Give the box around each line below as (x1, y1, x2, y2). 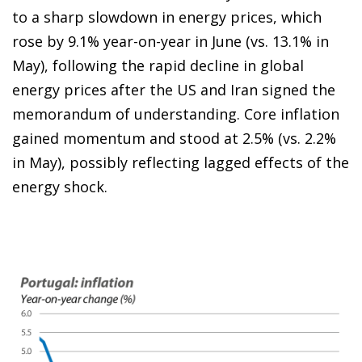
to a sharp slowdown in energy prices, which (12, 7, 322, 27)
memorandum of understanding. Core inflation (12, 104, 339, 124)
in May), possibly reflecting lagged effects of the (12, 153, 349, 173)
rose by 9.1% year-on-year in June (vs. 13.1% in (12, 32, 329, 52)
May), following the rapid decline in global (12, 56, 304, 76)
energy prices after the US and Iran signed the (12, 80, 335, 100)
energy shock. (12, 177, 107, 197)
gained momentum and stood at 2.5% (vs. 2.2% (12, 128, 336, 149)
